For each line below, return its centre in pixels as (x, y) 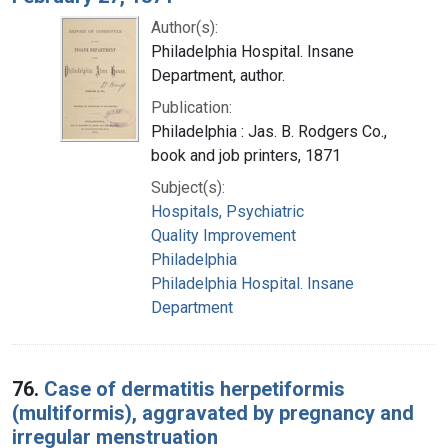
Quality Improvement (223, 235)
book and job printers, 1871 (246, 155)
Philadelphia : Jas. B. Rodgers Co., (269, 131)
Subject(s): (188, 187)
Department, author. (218, 75)
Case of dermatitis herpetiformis (194, 388)
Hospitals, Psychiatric (227, 211)
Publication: (191, 107)
